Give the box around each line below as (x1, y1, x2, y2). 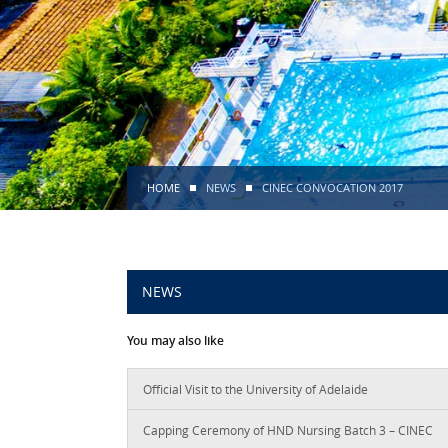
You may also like (127, 331, 224, 349)
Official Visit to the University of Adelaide (143, 380, 368, 397)
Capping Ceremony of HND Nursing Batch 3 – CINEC (143, 421, 433, 438)
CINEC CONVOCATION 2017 (262, 179, 403, 195)
